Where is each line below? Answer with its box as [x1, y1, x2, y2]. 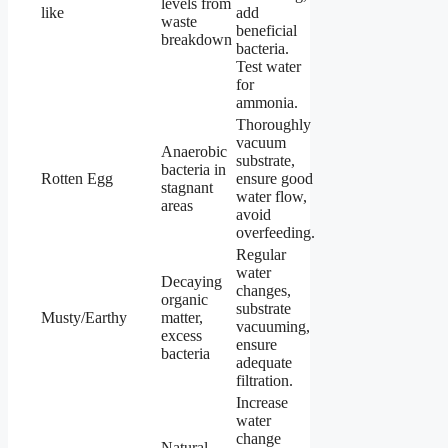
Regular [236, 245, 286, 263]
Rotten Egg [41, 169, 113, 187]
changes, [236, 281, 291, 299]
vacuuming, [236, 317, 310, 335]
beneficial [236, 21, 297, 39]
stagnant [161, 178, 213, 196]
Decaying [161, 272, 222, 290]
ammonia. [236, 93, 298, 111]
